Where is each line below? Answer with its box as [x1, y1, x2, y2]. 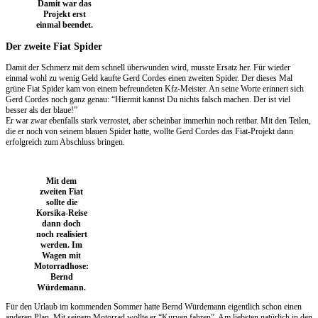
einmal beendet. [35, 19, 93, 30]
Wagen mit [42, 250, 81, 261]
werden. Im [40, 239, 82, 250]
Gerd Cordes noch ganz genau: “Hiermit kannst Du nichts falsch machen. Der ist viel [6, 94, 290, 104]
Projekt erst [43, 9, 86, 19]
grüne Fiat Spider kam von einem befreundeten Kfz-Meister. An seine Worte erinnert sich [6, 83, 304, 94]
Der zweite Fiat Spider [6, 40, 102, 52]
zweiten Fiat [40, 186, 83, 197]
